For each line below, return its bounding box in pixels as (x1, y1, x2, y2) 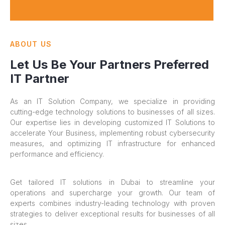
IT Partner (10, 71, 69, 86)
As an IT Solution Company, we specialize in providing (10, 97, 215, 106)
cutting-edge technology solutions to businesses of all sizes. (10, 107, 215, 117)
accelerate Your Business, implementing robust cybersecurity (10, 129, 215, 138)
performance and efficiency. (10, 150, 104, 159)
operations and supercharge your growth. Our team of (10, 188, 215, 197)
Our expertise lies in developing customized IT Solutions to (10, 118, 215, 127)
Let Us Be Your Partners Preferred (10, 57, 209, 72)
